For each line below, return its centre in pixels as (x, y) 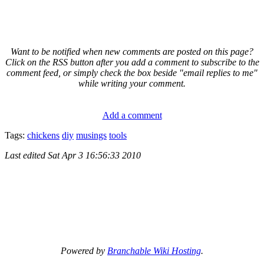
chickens (43, 135)
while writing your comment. (132, 83)
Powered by (84, 250)
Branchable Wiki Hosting (154, 250)
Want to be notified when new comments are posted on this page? (132, 51)
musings (91, 135)
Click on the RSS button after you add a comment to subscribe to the (132, 62)
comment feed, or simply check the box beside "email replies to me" (132, 72)
